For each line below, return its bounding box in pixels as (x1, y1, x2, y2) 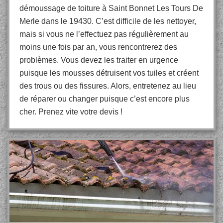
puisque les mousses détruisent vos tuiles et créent (19, 69, 199, 77)
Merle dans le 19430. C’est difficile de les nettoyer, (19, 17, 196, 25)
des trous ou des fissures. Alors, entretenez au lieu (19, 82, 196, 90)
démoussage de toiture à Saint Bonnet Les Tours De (19, 4, 203, 12)
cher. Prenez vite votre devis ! (19, 108, 122, 116)
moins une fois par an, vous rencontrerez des (19, 43, 177, 51)
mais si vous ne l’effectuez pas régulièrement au (19, 30, 189, 38)
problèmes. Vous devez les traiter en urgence (19, 56, 178, 64)
